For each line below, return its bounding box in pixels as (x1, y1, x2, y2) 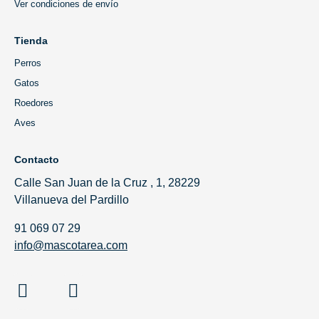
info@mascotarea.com (14, 239, 127, 251)
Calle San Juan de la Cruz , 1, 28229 (14, 176, 200, 189)
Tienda (14, 34, 48, 46)
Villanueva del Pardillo (14, 193, 129, 206)
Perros (14, 57, 41, 68)
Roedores (14, 97, 53, 108)
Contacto (14, 153, 59, 165)
